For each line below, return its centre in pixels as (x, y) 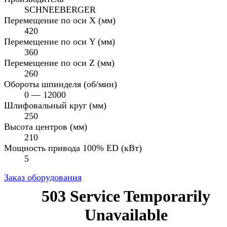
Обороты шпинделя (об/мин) (61, 84)
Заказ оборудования (43, 177)
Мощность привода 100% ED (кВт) (73, 148)
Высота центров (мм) (46, 126)
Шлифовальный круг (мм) (55, 105)
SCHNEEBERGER (60, 9)
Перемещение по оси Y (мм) (60, 41)
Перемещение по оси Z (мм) (59, 63)
